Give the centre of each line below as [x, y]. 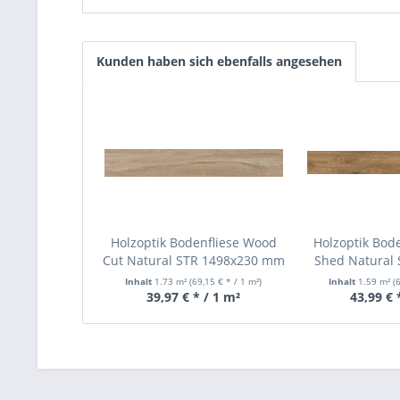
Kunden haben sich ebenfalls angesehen [219, 61]
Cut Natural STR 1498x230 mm [193, 260]
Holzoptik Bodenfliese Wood [193, 242]
